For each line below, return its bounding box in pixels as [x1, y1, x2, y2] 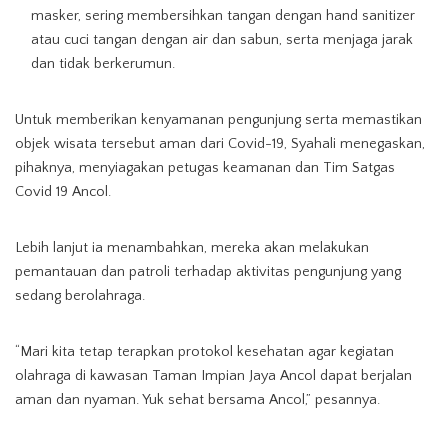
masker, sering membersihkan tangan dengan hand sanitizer [31, 8, 415, 24]
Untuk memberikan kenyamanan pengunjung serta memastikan [15, 112, 422, 128]
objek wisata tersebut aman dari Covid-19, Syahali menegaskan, [15, 136, 425, 152]
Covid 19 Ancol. [15, 184, 111, 200]
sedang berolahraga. [15, 288, 145, 304]
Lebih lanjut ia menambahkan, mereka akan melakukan [15, 240, 369, 256]
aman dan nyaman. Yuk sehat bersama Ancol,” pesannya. [15, 392, 380, 408]
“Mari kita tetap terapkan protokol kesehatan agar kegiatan [15, 344, 394, 360]
